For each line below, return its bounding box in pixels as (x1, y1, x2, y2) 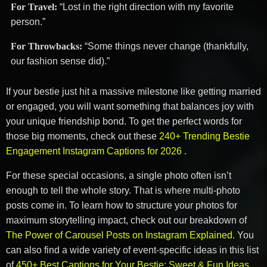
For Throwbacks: (11, 41, 82, 52)
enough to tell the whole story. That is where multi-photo (6, 185, 240, 196)
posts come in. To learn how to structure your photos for (6, 200, 237, 211)
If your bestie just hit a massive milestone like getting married (6, 86, 261, 97)
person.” (11, 17, 45, 27)
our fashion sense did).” (11, 56, 110, 67)
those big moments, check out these (6, 131, 159, 142)
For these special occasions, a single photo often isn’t (6, 170, 231, 181)
